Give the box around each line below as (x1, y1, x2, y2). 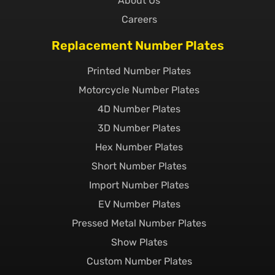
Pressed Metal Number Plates (72, 217, 206, 229)
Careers (121, 13, 157, 25)
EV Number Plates (98, 198, 180, 210)
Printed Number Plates (87, 64, 191, 77)
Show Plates (110, 236, 168, 248)
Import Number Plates (89, 179, 189, 191)
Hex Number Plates (95, 141, 183, 153)
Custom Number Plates (86, 255, 192, 267)
